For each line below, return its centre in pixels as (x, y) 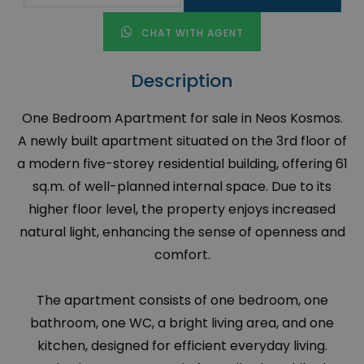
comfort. (182, 255)
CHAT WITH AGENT (191, 33)
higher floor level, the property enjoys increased (182, 210)
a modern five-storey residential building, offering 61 (182, 164)
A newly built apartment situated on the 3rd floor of (182, 141)
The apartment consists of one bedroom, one (182, 301)
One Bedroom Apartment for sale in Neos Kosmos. (182, 119)
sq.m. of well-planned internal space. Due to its (182, 187)
